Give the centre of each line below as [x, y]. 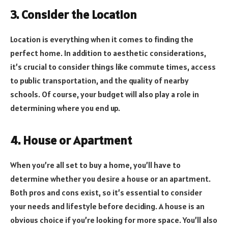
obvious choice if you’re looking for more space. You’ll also [114, 220]
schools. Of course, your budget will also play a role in [105, 94]
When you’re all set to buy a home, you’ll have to [95, 165]
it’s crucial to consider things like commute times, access [113, 67]
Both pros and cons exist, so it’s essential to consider [106, 193]
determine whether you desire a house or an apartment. [110, 179]
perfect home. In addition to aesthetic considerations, [108, 53]
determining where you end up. [65, 108]
